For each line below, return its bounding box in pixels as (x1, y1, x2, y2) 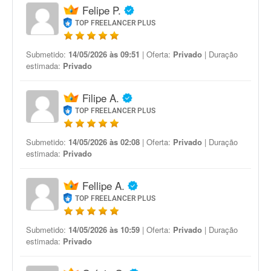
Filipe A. (82, 90, 119, 105)
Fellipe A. (82, 178, 125, 193)
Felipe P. (82, 2, 121, 18)
